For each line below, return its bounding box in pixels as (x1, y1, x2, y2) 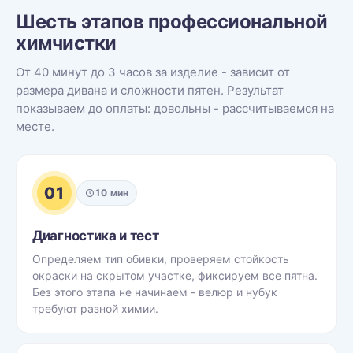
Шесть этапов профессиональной (16, 10, 328, 33)
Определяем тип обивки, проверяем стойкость (32, 252, 289, 266)
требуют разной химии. (32, 302, 158, 315)
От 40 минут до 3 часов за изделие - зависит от (16, 65, 290, 80)
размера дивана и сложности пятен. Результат (16, 83, 284, 98)
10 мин (95, 187, 129, 199)
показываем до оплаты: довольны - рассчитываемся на (16, 101, 334, 116)
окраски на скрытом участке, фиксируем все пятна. (32, 269, 318, 282)
